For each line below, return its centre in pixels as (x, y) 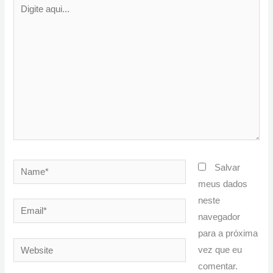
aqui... (25, 17)
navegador (219, 217)
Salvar (228, 167)
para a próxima (228, 233)
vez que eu (220, 250)
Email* (26, 206)
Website (29, 245)
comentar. (218, 266)
